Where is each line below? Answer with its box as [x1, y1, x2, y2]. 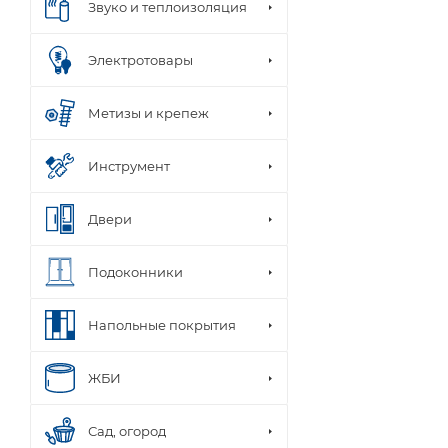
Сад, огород [88, 422, 166, 439]
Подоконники [88, 263, 183, 280]
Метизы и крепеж [88, 104, 209, 121]
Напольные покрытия [88, 316, 236, 333]
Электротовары [88, 51, 193, 68]
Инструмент [88, 157, 170, 174]
